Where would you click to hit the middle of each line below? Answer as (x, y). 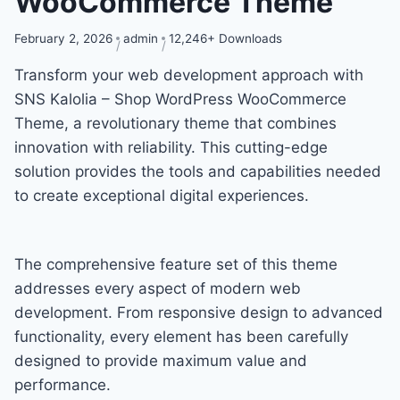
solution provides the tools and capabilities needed (198, 171)
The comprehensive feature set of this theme (176, 264)
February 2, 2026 (63, 38)
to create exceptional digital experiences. (162, 195)
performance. (62, 384)
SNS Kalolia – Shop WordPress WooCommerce (180, 99)
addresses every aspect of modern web (158, 288)
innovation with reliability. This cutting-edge (171, 147)
